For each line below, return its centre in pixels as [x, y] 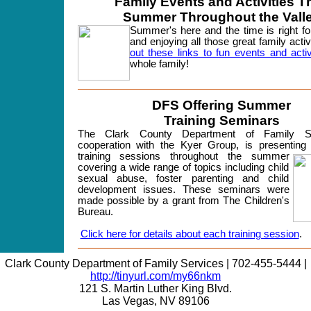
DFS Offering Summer [221, 105]
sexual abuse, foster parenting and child [183, 178]
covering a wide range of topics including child [183, 167]
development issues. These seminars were [183, 190]
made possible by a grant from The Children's [183, 201]
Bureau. [95, 212]
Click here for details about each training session [190, 234]
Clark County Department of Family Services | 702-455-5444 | [155, 263]
